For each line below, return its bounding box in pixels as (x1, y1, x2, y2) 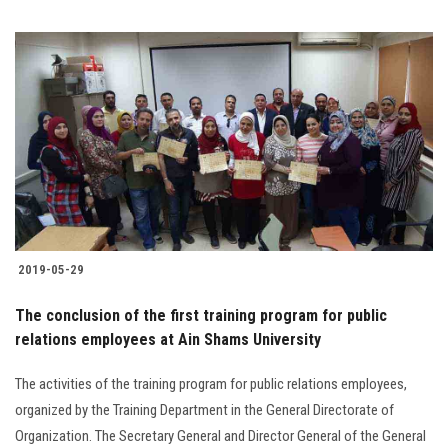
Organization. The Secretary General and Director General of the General (15, 426, 426, 445)
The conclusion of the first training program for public (15, 305, 387, 325)
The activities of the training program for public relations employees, (15, 374, 407, 393)
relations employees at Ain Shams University (15, 329, 321, 349)
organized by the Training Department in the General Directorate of (15, 400, 394, 419)
